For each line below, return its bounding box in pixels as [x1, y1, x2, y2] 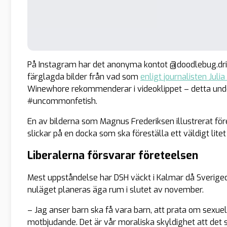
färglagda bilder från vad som [27, 71, 140, 82]
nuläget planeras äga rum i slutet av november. [27, 184, 204, 195]
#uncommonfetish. [27, 95, 97, 106]
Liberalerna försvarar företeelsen [27, 148, 198, 163]
